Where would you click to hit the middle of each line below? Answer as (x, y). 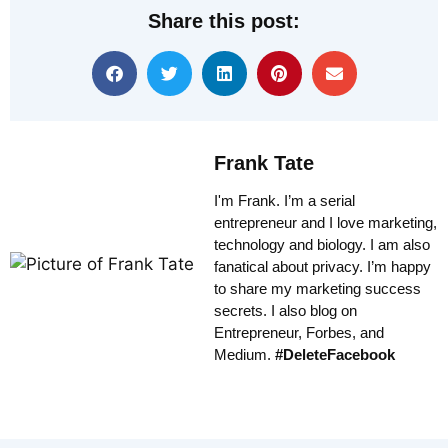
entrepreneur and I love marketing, (325, 223)
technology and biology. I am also (322, 245)
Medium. (244, 355)
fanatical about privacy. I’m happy (322, 267)
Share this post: (224, 21)
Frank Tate (264, 163)
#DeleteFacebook (335, 355)
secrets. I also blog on (285, 311)
